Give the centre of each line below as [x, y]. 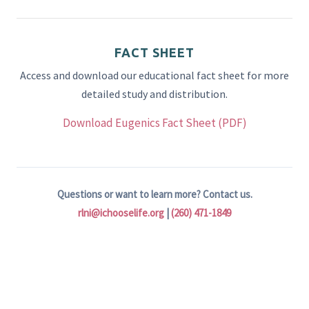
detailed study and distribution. [154, 94]
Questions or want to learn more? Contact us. [154, 194]
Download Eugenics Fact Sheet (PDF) [154, 123]
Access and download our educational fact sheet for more [154, 75]
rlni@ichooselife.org [121, 213]
